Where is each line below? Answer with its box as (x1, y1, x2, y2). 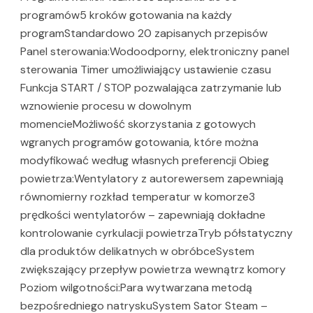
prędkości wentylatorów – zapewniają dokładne (20, 208, 265, 223)
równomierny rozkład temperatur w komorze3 (20, 189, 255, 205)
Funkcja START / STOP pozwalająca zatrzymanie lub (20, 80, 282, 96)
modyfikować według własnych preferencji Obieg (20, 153, 269, 168)
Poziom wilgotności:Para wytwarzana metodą (20, 280, 252, 296)
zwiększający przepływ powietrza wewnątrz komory (20, 262, 286, 277)
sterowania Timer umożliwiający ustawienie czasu (20, 62, 271, 78)
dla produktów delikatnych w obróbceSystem (20, 244, 254, 259)
